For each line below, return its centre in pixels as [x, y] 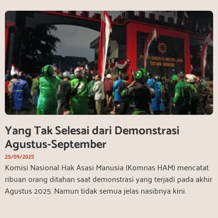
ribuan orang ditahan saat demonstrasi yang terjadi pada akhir [109, 178]
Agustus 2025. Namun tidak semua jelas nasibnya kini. [95, 190]
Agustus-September [56, 145]
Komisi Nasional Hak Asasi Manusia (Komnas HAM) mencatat [107, 167]
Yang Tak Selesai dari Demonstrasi [92, 131]
